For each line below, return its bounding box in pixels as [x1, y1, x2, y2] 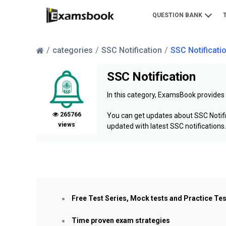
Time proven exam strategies [72, 216, 170, 225]
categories [52, 45, 93, 55]
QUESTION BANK [152, 12, 204, 19]
